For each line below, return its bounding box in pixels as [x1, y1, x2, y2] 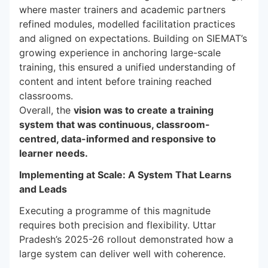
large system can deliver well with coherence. [19, 248, 226, 260]
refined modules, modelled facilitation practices [19, 18, 235, 30]
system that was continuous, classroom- [19, 118, 210, 130]
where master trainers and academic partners [19, 4, 226, 16]
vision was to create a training [74, 104, 214, 116]
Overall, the [19, 104, 74, 116]
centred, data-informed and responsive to [19, 133, 216, 145]
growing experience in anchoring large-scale [19, 47, 221, 59]
